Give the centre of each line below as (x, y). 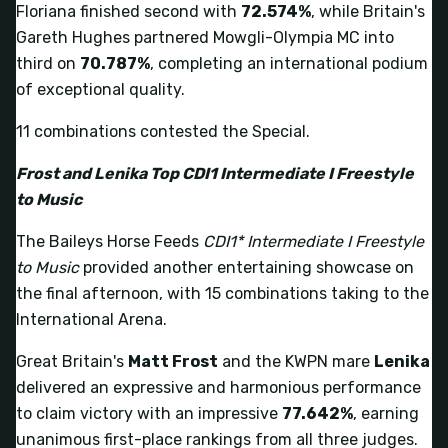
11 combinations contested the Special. (163, 131)
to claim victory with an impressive (149, 413)
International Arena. (91, 319)
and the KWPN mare (296, 361)
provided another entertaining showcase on (246, 267)
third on (48, 63)
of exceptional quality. (100, 89)
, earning (386, 413)
